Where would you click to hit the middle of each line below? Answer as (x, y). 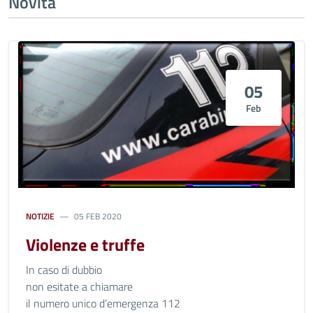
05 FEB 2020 (98, 216)
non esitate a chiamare (79, 286)
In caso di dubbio (64, 270)
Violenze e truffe (85, 245)
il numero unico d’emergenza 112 (103, 303)
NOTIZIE (40, 216)
